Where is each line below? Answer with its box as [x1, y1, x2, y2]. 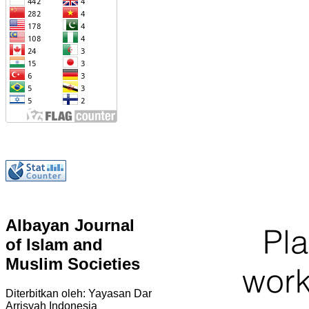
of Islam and [6, 235, 103, 255]
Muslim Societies [6, 255, 140, 274]
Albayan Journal [6, 216, 134, 235]
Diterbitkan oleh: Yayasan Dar [6, 288, 152, 300]
